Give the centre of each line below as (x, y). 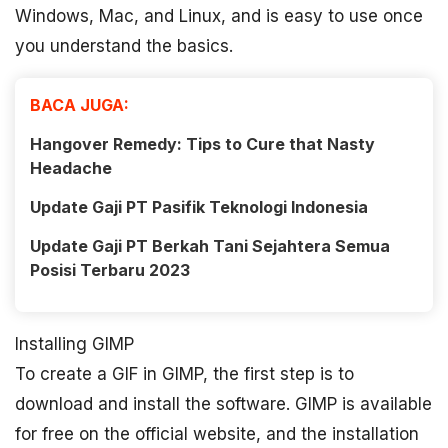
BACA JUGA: (79, 105)
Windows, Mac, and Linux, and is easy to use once (219, 16)
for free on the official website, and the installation (217, 434)
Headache (71, 168)
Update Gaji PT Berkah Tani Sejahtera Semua (210, 246)
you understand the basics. (124, 46)
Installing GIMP (74, 344)
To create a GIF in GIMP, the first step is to (184, 374)
